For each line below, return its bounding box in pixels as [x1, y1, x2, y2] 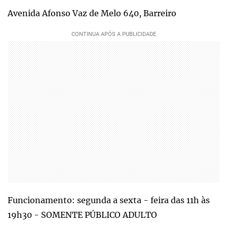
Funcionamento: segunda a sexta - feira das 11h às [8, 195, 210, 205]
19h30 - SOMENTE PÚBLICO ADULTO [8, 209, 157, 220]
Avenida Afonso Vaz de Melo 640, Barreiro [8, 8, 176, 18]
